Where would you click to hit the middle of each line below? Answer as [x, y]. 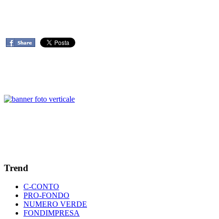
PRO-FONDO [46, 196]
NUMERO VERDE [55, 204]
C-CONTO [41, 187]
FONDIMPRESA [52, 213]
